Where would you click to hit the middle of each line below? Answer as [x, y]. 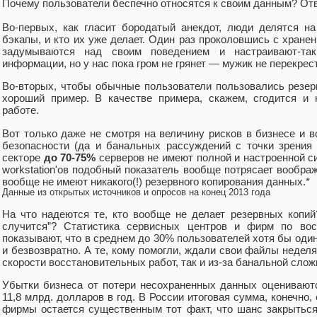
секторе [23, 157]
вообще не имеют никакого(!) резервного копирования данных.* [156, 181]
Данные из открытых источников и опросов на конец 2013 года [136, 192]
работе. [21, 110]
